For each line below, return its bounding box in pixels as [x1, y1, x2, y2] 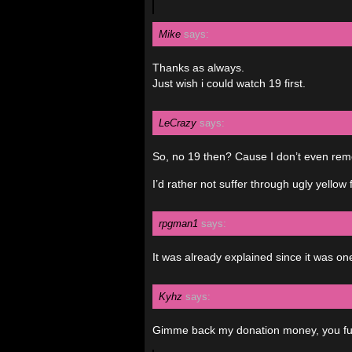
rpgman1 [159, 218, 198, 229]
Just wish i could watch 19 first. [152, 77, 306, 90]
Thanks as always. [152, 61, 244, 74]
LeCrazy [159, 117, 196, 129]
